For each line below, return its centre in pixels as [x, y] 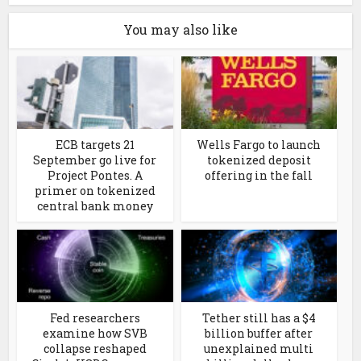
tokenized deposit [259, 160]
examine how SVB [95, 334]
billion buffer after [259, 334]
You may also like [180, 30]
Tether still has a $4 [259, 318]
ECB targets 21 [95, 145]
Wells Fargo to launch [259, 145]
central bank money [95, 206]
